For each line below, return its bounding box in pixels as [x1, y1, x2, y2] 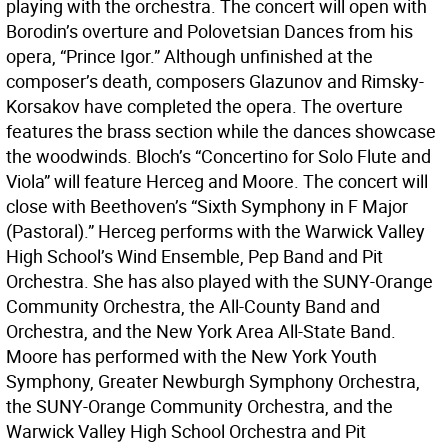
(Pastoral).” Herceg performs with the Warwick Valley [6, 219, 425, 243]
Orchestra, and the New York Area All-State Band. [6, 319, 396, 343]
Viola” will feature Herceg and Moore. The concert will [6, 169, 428, 193]
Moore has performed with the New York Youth [6, 344, 377, 368]
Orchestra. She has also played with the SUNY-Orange [6, 269, 433, 293]
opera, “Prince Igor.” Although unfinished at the [6, 44, 373, 68]
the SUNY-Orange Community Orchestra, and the [6, 394, 393, 418]
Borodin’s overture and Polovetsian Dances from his [6, 19, 413, 43]
